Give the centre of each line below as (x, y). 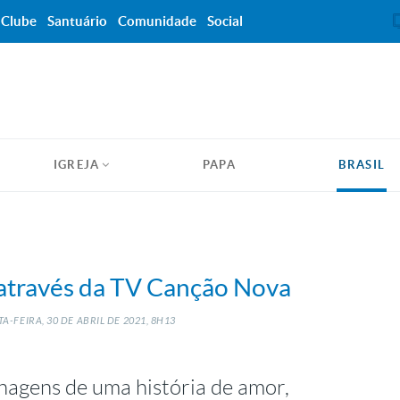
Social (225, 21)
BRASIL (362, 165)
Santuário (77, 21)
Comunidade (157, 21)
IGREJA (76, 165)
